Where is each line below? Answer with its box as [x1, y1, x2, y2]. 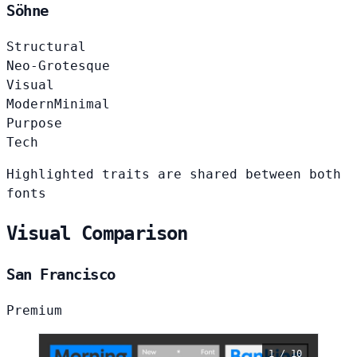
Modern [6, 96, 54, 112]
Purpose [6, 116, 62, 131]
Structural [6, 39, 86, 55]
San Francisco [6, 266, 116, 283]
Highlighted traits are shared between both [6, 167, 341, 182]
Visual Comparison [6, 222, 188, 245]
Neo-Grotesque [6, 58, 110, 74]
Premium [6, 302, 62, 318]
